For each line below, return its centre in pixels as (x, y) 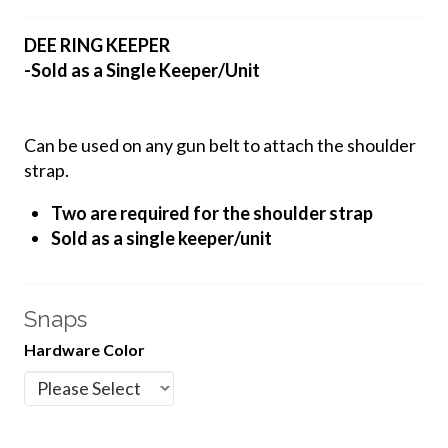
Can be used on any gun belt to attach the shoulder (219, 144)
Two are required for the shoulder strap (211, 212)
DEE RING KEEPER (96, 44)
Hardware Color (84, 349)
